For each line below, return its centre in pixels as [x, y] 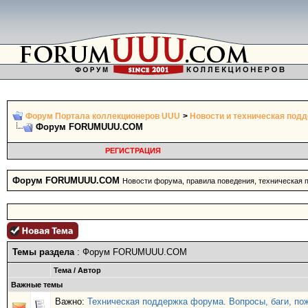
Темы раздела [43, 252]
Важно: [71, 301]
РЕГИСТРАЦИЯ [133, 151]
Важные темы [37, 285]
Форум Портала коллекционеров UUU [103, 116]
